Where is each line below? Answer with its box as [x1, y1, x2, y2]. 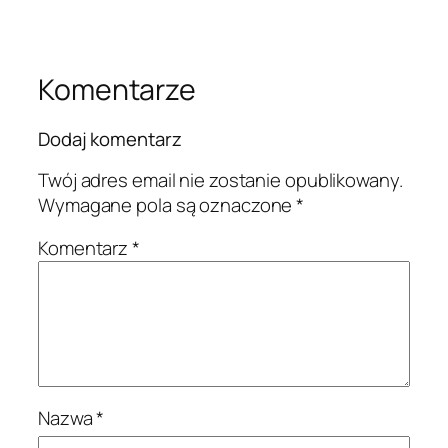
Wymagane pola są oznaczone [38, 191, 297, 218]
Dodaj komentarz [38, 126, 182, 153]
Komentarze [38, 69, 196, 109]
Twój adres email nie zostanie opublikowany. [38, 166, 403, 193]
